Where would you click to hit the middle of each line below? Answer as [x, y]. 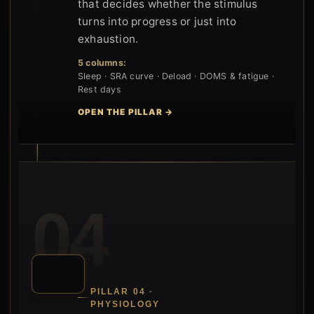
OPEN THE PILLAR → [126, 112]
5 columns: [102, 62]
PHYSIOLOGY [125, 304]
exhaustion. [108, 39]
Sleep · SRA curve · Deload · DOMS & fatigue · [176, 76]
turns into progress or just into [157, 21]
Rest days [100, 89]
